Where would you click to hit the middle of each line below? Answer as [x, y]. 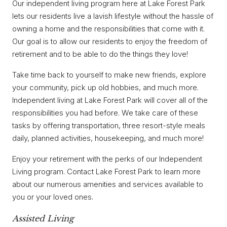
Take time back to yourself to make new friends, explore [109, 75]
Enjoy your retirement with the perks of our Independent [107, 159]
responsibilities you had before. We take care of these [105, 113]
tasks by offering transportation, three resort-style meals [109, 126]
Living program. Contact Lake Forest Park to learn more [106, 172]
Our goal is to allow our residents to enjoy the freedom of [110, 42]
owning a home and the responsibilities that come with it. [108, 29]
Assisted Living [43, 218]
